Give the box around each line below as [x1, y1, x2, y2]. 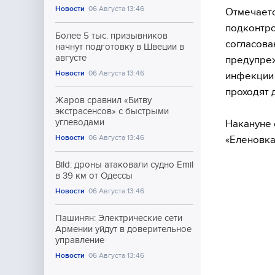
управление [55, 235, 104, 245]
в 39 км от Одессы [55, 171, 133, 180]
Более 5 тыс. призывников [55, 31, 168, 41]
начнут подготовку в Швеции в [55, 42, 184, 52]
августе [55, 53, 87, 63]
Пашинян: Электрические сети [55, 213, 182, 223]
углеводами [55, 117, 104, 127]
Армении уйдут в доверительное [55, 224, 192, 234]
